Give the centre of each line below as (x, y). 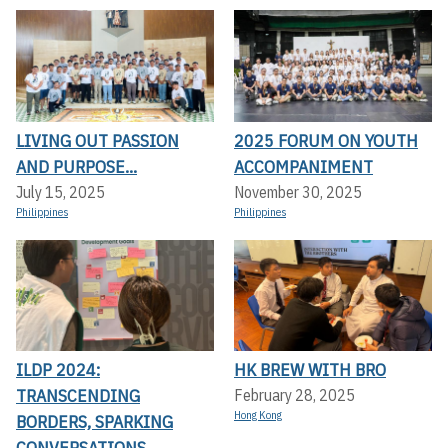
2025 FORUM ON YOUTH (326, 140)
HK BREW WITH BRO (310, 370)
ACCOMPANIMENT (303, 166)
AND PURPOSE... (76, 166)
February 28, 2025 (294, 395)
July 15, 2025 (60, 191)
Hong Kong (258, 415)
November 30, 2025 (298, 191)
